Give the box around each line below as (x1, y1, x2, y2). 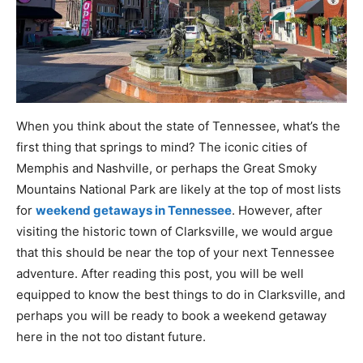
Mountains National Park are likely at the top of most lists (16, 181, 341, 198)
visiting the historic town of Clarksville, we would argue (16, 224, 333, 240)
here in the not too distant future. (16, 329, 206, 345)
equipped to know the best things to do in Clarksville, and (16, 287, 345, 303)
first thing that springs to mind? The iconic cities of (16, 139, 307, 156)
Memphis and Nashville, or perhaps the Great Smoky (16, 160, 317, 177)
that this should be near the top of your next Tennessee (16, 245, 335, 261)
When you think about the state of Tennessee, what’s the (16, 118, 340, 135)
